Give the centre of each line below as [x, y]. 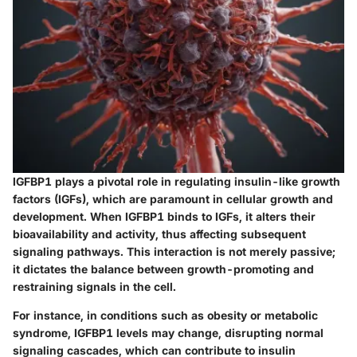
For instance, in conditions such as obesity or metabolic [165, 315]
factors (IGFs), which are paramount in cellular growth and [173, 199]
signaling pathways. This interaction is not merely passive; [174, 251]
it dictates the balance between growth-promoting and [163, 269]
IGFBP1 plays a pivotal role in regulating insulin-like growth [177, 181]
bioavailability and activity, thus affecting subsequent [159, 234]
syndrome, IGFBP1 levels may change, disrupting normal [168, 333]
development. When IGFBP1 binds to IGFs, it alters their [164, 216]
